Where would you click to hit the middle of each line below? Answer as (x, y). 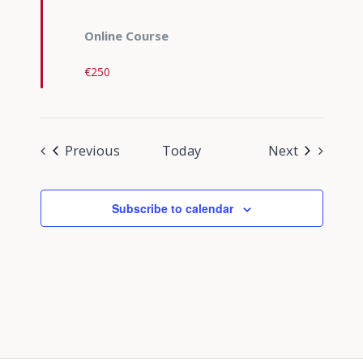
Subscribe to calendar (173, 209)
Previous (93, 151)
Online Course (126, 36)
